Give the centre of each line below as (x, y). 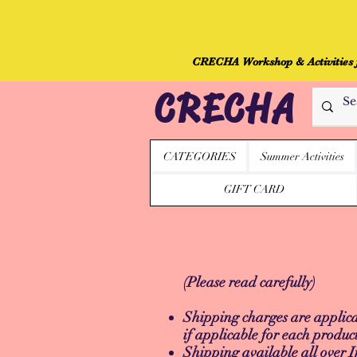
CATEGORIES (199, 157)
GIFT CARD (255, 189)
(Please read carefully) (249, 282)
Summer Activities (302, 157)
